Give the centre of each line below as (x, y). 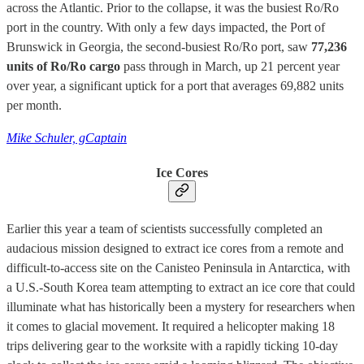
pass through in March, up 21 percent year (232, 67)
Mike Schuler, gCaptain (67, 138)
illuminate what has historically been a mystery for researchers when (181, 306)
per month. (34, 106)
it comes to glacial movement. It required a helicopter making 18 (171, 326)
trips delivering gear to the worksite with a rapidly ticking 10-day (172, 345)
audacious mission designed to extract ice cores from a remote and (175, 248)
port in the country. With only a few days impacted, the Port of (166, 28)
